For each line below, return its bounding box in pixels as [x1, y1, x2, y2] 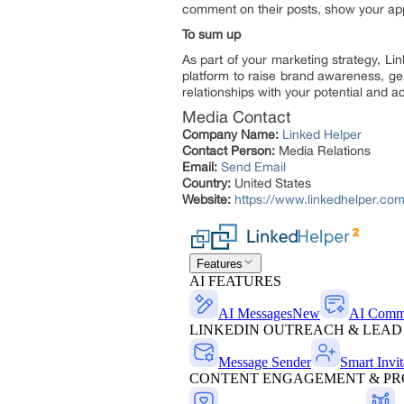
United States [231, 176, 311, 190]
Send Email [221, 160, 286, 174]
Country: [182, 176, 231, 190]
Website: [182, 192, 231, 207]
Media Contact [182, 107, 291, 126]
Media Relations [275, 143, 371, 158]
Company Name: [182, 127, 279, 142]
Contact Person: [182, 143, 275, 158]
